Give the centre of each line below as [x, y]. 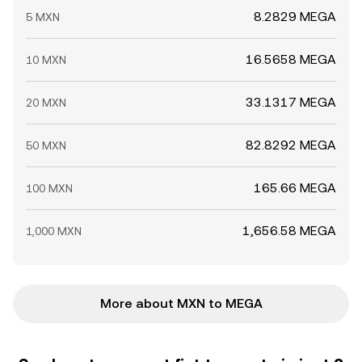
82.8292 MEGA [291, 145]
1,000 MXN [54, 231]
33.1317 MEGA [291, 102]
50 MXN [46, 145]
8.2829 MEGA [295, 17]
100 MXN [49, 188]
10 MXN [46, 60]
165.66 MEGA [295, 188]
